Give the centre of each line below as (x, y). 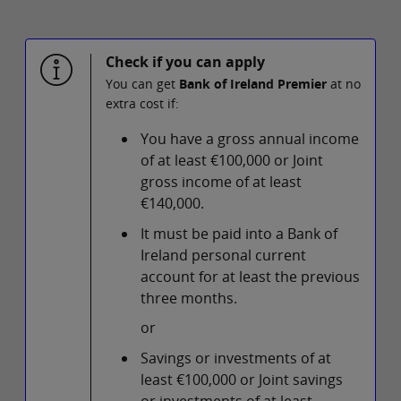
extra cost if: (142, 104)
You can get (142, 84)
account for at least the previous (251, 276)
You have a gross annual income (250, 139)
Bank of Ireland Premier (253, 84)
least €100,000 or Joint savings (242, 379)
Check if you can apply (185, 62)
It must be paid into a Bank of (239, 233)
